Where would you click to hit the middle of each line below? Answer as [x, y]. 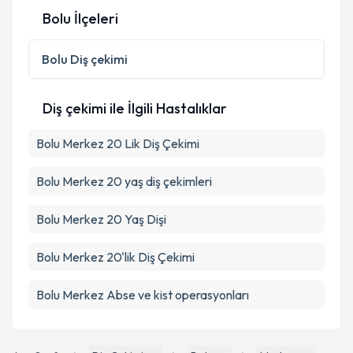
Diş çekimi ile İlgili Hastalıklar [135, 108]
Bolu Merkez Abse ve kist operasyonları [143, 295]
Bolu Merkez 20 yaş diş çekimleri [124, 181]
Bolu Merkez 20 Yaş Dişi [101, 219]
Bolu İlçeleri [80, 19]
